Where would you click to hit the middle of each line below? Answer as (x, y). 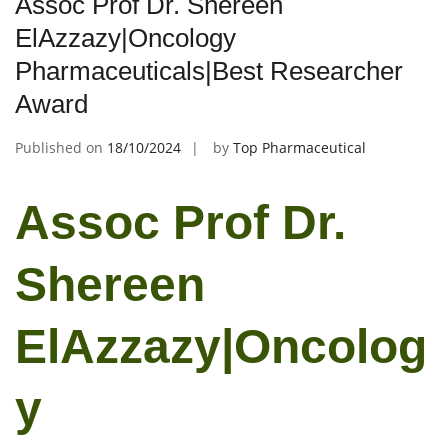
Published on (61, 147)
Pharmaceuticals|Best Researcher (209, 70)
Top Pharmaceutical (299, 147)
